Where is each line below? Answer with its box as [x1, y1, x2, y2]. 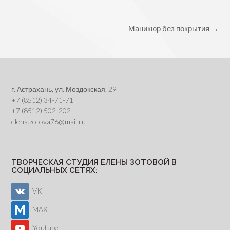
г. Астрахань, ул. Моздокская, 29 [11, 85, 117, 94]
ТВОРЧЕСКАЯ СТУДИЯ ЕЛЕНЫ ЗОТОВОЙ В [11, 158, 177, 167]
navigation [11, 34, 45, 44]
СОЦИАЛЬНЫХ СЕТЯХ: [11, 166, 98, 176]
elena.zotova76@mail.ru [11, 117, 86, 126]
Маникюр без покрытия [128, 23, 211, 33]
